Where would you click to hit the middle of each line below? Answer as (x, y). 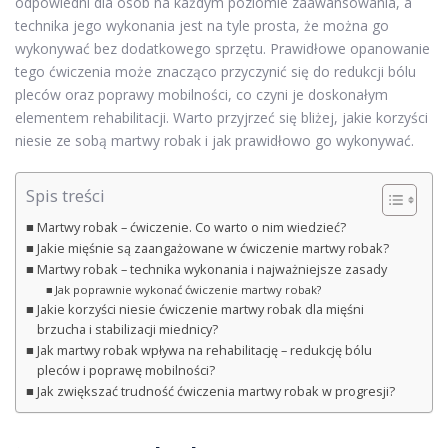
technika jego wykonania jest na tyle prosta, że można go (202, 25)
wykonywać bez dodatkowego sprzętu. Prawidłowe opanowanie (222, 48)
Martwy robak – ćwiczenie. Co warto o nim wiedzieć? (191, 227)
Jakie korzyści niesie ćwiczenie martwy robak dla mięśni (200, 309)
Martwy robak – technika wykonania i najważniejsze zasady (211, 269)
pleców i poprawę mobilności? (125, 370)
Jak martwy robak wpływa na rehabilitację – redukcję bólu (204, 350)
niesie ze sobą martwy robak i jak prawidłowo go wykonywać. (214, 140)
